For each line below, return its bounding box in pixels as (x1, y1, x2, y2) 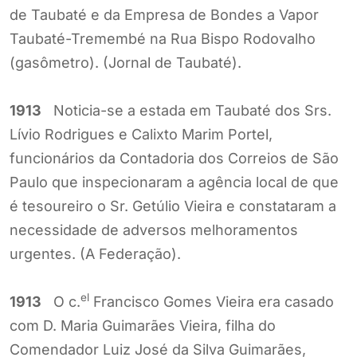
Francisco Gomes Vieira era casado (89, 292, 334, 310)
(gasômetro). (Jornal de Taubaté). (10, 53, 241, 71)
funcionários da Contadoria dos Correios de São (10, 149, 339, 167)
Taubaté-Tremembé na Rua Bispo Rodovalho (10, 29, 316, 47)
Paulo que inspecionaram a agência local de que (10, 173, 339, 190)
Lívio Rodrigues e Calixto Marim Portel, (10, 125, 273, 143)
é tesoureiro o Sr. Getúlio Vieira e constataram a (10, 197, 336, 214)
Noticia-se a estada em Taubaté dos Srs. (41, 101, 331, 119)
